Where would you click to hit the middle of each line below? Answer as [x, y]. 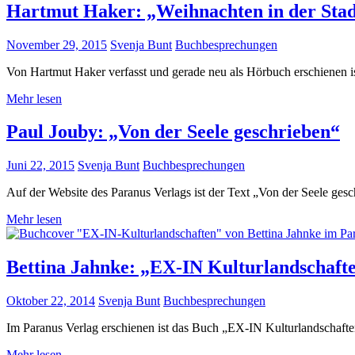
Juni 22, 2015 [40, 166]
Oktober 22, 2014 [51, 301]
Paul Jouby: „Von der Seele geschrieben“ [173, 132]
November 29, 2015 [57, 44]
